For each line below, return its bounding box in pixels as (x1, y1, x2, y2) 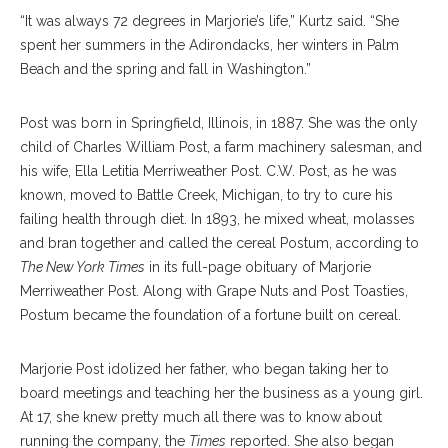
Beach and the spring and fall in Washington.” (20, 61, 311, 77)
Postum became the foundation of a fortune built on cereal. (20, 307, 401, 323)
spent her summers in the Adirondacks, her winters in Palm (20, 37, 399, 53)
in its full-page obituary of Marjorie (145, 259, 371, 275)
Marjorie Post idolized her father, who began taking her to (20, 361, 389, 377)
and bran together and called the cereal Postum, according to (20, 235, 419, 251)
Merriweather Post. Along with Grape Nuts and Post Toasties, (20, 283, 408, 299)
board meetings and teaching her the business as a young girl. (20, 385, 423, 401)
